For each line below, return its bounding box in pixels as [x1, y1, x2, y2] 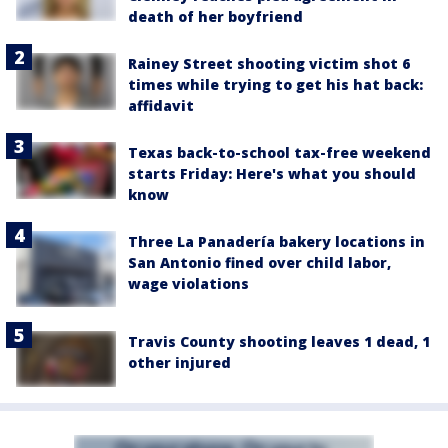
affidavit [128, 96, 194, 116]
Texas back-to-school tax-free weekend [128, 143, 431, 163]
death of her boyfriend [128, 7, 303, 27]
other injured [128, 352, 231, 372]
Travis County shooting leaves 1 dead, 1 [128, 331, 430, 351]
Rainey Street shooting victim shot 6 [128, 54, 410, 74]
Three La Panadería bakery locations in [128, 232, 425, 252]
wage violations [128, 274, 249, 294]
